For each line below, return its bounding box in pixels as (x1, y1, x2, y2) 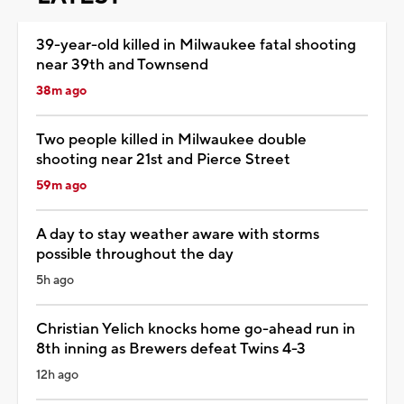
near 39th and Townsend (36, 54, 208, 75)
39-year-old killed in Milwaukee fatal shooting (36, 34, 356, 55)
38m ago (36, 82, 87, 99)
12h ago (36, 366, 78, 383)
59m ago (36, 177, 87, 194)
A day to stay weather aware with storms (36, 224, 319, 244)
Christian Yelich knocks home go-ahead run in (36, 318, 355, 339)
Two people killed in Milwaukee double (36, 129, 307, 150)
